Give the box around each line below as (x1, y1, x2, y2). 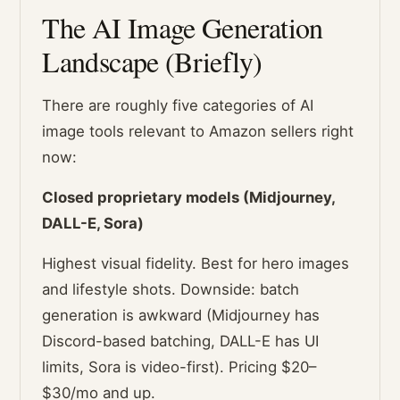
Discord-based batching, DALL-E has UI (42, 332, 320, 351)
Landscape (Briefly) (42, 42, 262, 81)
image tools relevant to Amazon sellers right (42, 122, 354, 141)
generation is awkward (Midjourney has (42, 306, 321, 325)
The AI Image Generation (42, 8, 323, 47)
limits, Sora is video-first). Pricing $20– (42, 358, 317, 377)
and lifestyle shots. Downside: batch (42, 280, 300, 299)
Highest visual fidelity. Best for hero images (42, 254, 350, 273)
